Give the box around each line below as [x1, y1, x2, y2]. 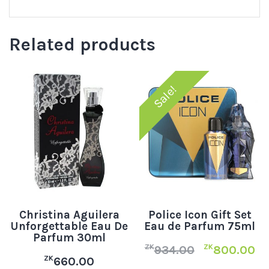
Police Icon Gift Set [148, 208, 252, 222]
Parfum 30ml [32, 231, 106, 245]
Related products [9, 33, 156, 55]
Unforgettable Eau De [10, 220, 128, 234]
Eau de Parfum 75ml [144, 220, 256, 234]
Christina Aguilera [19, 208, 119, 222]
